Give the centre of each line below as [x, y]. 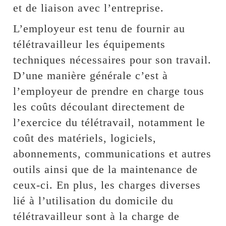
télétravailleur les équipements [90, 44]
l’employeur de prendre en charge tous [109, 91]
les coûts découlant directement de [99, 106]
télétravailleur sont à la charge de [97, 216]
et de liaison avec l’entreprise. [89, 8]
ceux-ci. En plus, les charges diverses [107, 185]
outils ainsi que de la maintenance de [106, 169]
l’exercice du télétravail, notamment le [109, 122]
